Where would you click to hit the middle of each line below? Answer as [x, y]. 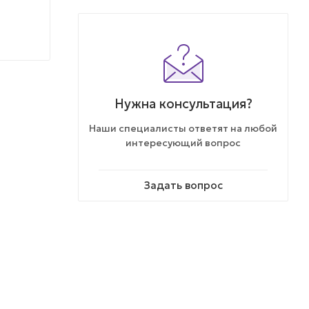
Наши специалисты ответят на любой [183, 128]
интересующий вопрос [183, 142]
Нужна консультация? [183, 103]
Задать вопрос [183, 185]
